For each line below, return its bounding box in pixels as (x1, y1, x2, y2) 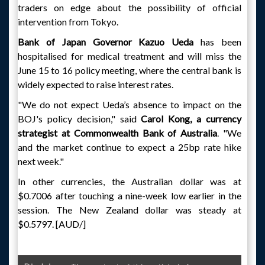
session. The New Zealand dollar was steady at (18, 204, 241, 215)
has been (201, 36, 242, 47)
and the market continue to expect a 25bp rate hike (18, 141, 241, 153)
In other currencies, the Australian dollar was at (18, 176, 241, 187)
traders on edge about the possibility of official (18, 2, 241, 13)
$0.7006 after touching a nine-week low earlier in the (18, 190, 241, 201)
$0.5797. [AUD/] (18, 218, 86, 230)
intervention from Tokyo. (18, 16, 118, 27)
